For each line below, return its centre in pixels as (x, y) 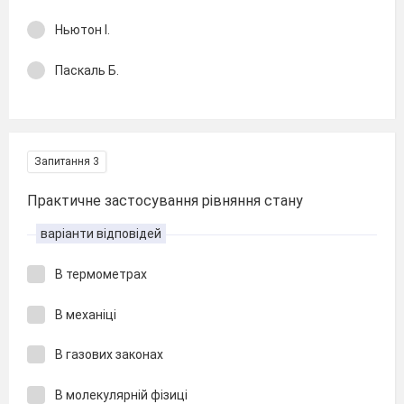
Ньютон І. (83, 30)
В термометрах (101, 274)
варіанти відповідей (101, 234)
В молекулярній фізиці (121, 395)
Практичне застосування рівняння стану (165, 201)
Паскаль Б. (87, 70)
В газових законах (109, 354)
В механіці (86, 314)
